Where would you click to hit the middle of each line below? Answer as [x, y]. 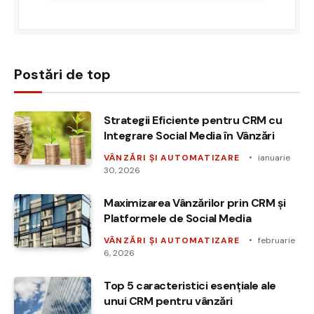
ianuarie [274, 157]
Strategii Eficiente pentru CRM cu [193, 120]
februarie [276, 240]
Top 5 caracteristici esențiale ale [190, 285]
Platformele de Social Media [178, 218]
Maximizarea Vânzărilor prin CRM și [195, 203]
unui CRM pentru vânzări [168, 301]
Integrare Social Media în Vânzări [189, 135]
